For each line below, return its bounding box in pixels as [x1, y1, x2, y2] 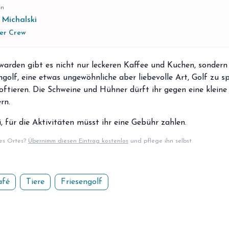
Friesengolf [61, 178, 102, 186]
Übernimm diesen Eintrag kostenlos [28, 138, 128, 144]
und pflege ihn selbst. [128, 138, 193, 144]
